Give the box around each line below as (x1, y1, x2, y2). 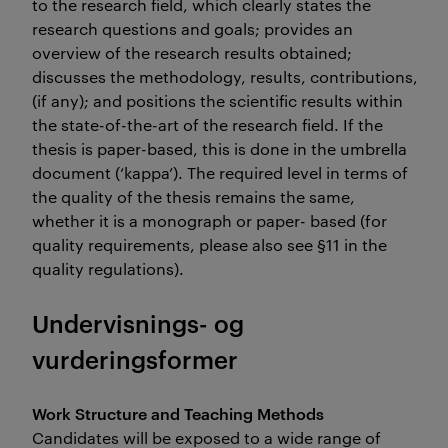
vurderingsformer (32, 343, 238, 375)
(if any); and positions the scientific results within (32, 90, 403, 111)
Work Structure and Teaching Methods (32, 402, 324, 424)
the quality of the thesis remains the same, (32, 186, 355, 207)
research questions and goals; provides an (32, 18, 353, 39)
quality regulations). (32, 258, 184, 279)
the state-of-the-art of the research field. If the (32, 114, 383, 135)
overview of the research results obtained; (32, 42, 352, 63)
